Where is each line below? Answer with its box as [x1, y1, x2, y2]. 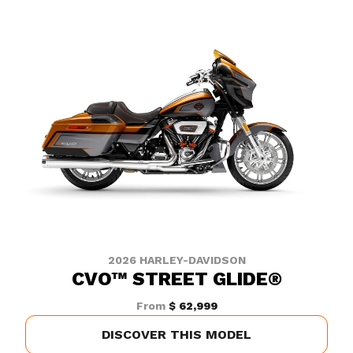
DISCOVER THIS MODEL [102, 327, 251, 342]
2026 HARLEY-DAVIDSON [107, 254, 246, 266]
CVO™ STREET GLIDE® [71, 268, 282, 290]
